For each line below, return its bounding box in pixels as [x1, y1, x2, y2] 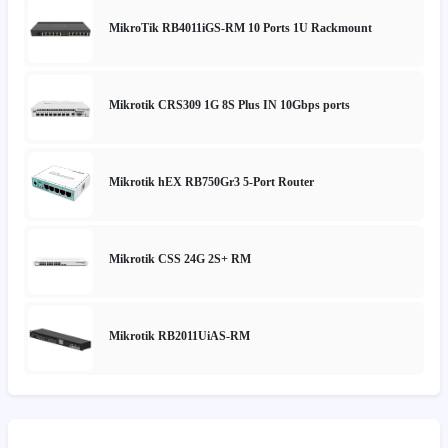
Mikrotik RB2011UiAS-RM [109, 329, 250, 344]
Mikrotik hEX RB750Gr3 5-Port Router [109, 175, 314, 190]
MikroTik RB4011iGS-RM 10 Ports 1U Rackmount [109, 21, 372, 36]
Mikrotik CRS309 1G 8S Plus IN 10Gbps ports [109, 98, 350, 113]
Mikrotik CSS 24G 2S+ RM [109, 252, 251, 267]
